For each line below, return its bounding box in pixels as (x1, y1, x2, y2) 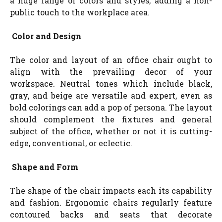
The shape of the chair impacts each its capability (10, 185, 212, 196)
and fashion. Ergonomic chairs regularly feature (10, 197, 212, 208)
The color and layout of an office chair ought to (10, 54, 212, 65)
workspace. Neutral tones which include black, (10, 78, 212, 89)
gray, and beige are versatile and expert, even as (10, 90, 212, 101)
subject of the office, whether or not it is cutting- (10, 125, 212, 136)
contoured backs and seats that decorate (10, 209, 212, 220)
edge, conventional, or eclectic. (10, 137, 132, 148)
